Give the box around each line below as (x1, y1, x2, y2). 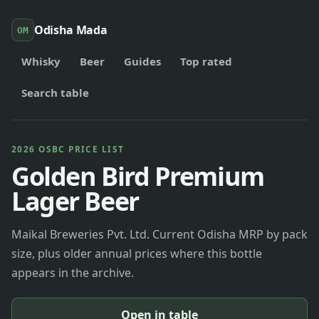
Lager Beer (11, 183, 139, 219)
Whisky (21, 54, 61, 68)
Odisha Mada (34, 22, 108, 38)
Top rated (180, 54, 233, 68)
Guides (123, 54, 161, 68)
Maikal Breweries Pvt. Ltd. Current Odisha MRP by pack (11, 226, 308, 242)
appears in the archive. (11, 264, 134, 281)
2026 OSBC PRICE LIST (11, 143, 125, 155)
